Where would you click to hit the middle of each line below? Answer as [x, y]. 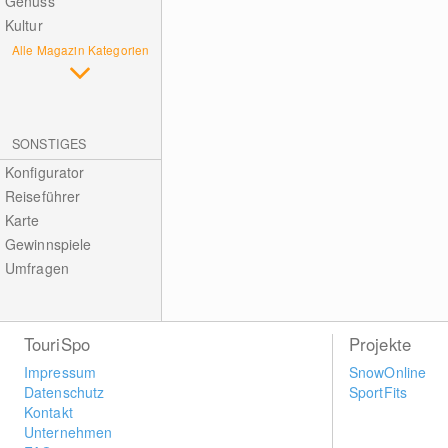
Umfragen [36, 268]
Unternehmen [68, 432]
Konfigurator [44, 172]
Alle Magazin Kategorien [81, 49]
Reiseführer [42, 196]
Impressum [60, 372]
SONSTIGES [49, 144]
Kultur [23, 25]
